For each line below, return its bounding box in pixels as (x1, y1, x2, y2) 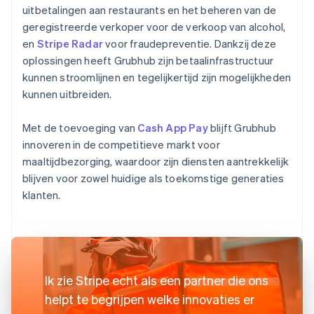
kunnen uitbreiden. (22, 86, 112, 101)
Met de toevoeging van (22, 120, 138, 135)
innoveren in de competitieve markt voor (22, 137, 220, 151)
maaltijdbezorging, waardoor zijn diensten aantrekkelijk (22, 153, 289, 168)
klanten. (22, 187, 61, 202)
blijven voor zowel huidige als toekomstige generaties (22, 170, 285, 185)
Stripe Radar (36, 36, 104, 50)
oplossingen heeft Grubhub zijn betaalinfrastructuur (22, 53, 274, 67)
